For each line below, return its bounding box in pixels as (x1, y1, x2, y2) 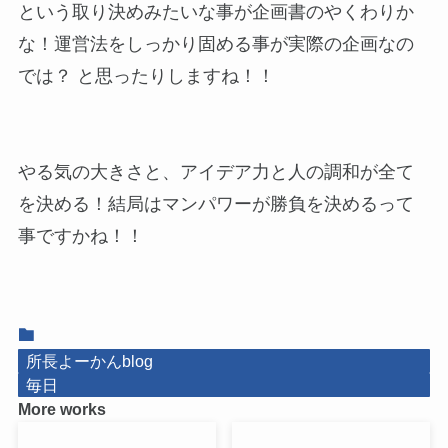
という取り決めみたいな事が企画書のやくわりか (17, 2, 414, 23)
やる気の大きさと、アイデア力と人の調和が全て (17, 162, 414, 183)
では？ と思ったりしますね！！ (17, 66, 275, 87)
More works (17, 399, 106, 418)
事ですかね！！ (17, 226, 144, 247)
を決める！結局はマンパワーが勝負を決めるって (17, 194, 414, 215)
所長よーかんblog (25, 351, 153, 370)
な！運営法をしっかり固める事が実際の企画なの (17, 34, 414, 55)
